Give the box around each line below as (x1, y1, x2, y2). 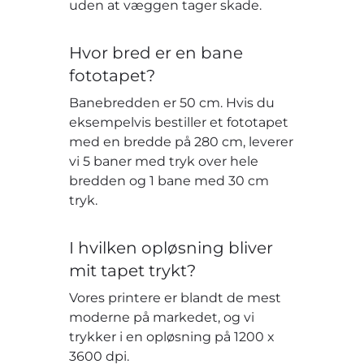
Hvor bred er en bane (69, 42, 244, 63)
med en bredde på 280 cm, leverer (69, 133, 294, 149)
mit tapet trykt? (69, 260, 197, 280)
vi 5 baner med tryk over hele (69, 153, 259, 169)
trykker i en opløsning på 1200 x (69, 328, 275, 344)
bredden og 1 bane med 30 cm (69, 172, 270, 188)
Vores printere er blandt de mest (69, 289, 282, 305)
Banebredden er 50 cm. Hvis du (69, 94, 275, 110)
